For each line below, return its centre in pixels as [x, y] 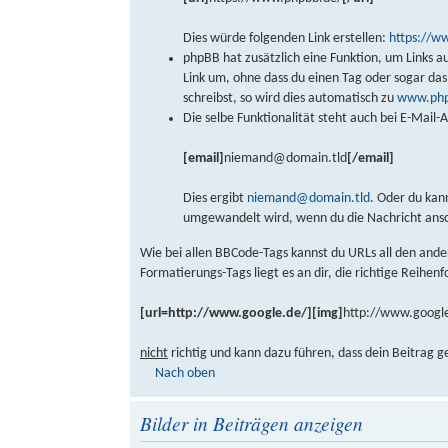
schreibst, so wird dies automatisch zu [290, 99]
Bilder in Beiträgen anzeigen [251, 423]
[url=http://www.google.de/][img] [241, 313]
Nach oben [185, 373]
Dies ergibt [215, 199]
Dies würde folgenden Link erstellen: [286, 39]
